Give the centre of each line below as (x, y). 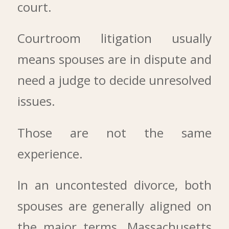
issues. (36, 101)
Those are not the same (114, 132)
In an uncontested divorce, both (114, 185)
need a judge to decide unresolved (114, 80)
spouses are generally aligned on (114, 206)
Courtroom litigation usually (114, 38)
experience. (50, 153)
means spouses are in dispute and (114, 59)
